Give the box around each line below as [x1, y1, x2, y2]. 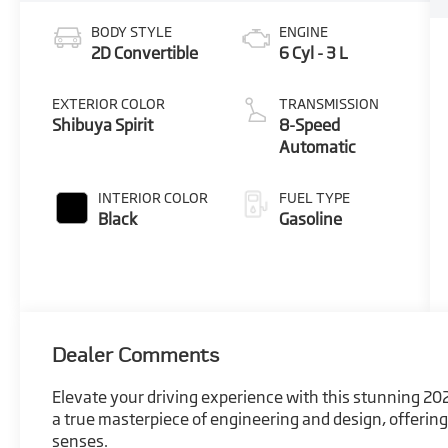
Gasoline [278, 208, 342, 229]
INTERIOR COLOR [98, 188, 209, 206]
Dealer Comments [52, 341, 220, 368]
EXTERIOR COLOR [52, 94, 166, 112]
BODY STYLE [91, 22, 173, 40]
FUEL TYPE [278, 188, 350, 206]
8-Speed [278, 114, 340, 135]
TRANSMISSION [278, 94, 379, 112]
